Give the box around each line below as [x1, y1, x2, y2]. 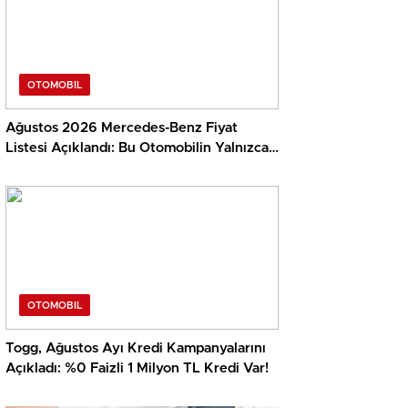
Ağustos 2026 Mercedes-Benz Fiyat [5, 121, 238, 136]
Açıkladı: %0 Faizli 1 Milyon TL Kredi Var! [5, 362, 269, 376]
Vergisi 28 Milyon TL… [5, 161, 148, 176]
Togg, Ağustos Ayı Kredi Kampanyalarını [5, 342, 266, 356]
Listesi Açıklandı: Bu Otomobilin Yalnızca [5, 141, 269, 156]
